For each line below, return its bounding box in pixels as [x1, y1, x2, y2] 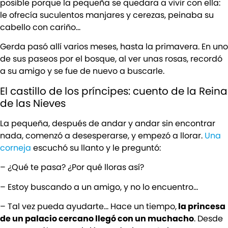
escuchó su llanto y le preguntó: [31, 141, 161, 154]
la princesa [177, 201, 225, 213]
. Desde [194, 213, 223, 225]
